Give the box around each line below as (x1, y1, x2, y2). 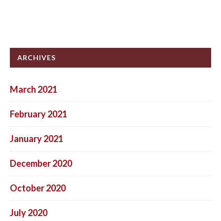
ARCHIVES (17, 53, 56, 62)
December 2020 (10, 157, 72, 169)
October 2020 (10, 182, 66, 193)
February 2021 (10, 108, 67, 119)
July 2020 (10, 207, 47, 218)
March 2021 (10, 83, 57, 95)
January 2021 (10, 133, 63, 144)
